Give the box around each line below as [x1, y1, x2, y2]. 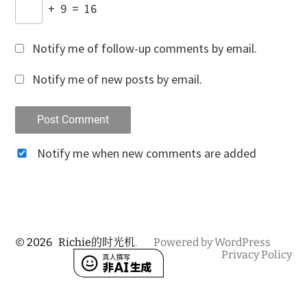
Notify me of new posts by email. [32, 71, 202, 87]
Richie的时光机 [58, 236, 136, 249]
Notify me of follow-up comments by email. [32, 40, 257, 56]
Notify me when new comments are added [36, 145, 256, 161]
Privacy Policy [221, 248, 292, 261]
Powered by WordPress [153, 236, 271, 249]
